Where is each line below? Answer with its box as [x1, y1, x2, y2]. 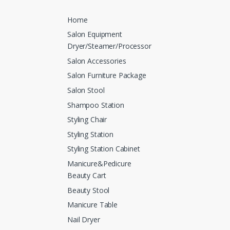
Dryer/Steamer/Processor [67, 41, 151, 51]
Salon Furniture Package [67, 70, 146, 81]
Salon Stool [67, 85, 105, 95]
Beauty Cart [67, 170, 106, 181]
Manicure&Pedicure [67, 159, 131, 169]
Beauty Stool [67, 185, 110, 195]
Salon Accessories [67, 55, 126, 66]
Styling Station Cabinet [67, 144, 140, 154]
